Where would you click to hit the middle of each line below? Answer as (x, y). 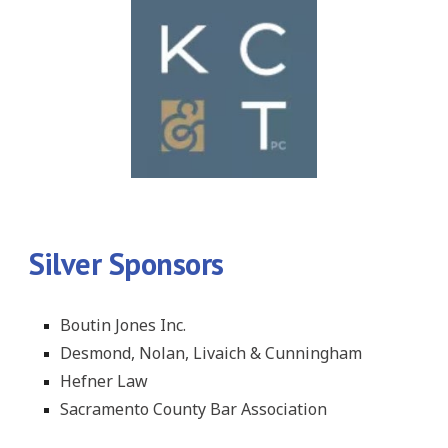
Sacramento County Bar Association (194, 409)
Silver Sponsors (126, 263)
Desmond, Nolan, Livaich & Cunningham (213, 353)
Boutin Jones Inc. (125, 325)
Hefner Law (106, 381)
